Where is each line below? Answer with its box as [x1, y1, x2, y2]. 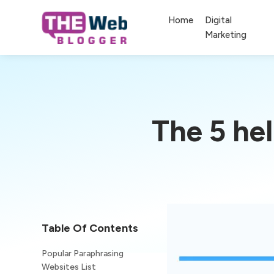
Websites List [42, 261, 96, 272]
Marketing [205, 29, 247, 40]
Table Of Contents [42, 221, 138, 235]
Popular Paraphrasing [42, 248, 124, 259]
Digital [205, 14, 232, 26]
